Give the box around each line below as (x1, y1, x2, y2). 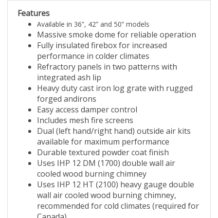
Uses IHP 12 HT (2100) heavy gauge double (37, 181, 194, 192)
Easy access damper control (37, 106, 137, 117)
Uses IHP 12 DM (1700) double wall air (37, 160, 175, 171)
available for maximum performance (37, 138, 169, 149)
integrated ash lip (37, 74, 101, 85)
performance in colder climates (37, 53, 149, 64)
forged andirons (37, 95, 96, 107)
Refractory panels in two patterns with (37, 63, 177, 74)
